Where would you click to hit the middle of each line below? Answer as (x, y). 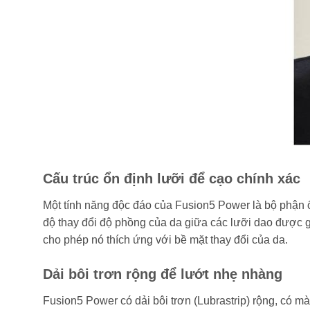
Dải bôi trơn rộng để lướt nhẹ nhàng (163, 274)
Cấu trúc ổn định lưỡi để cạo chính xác (172, 179)
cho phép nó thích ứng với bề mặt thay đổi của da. (165, 240)
